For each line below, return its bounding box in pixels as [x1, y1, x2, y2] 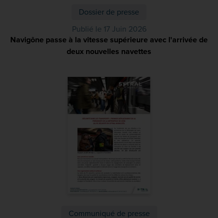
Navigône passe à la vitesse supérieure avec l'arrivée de [10, 35, 208, 45]
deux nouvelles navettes [67, 47, 151, 56]
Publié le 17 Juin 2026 [72, 24, 146, 34]
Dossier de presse [79, 7, 139, 17]
